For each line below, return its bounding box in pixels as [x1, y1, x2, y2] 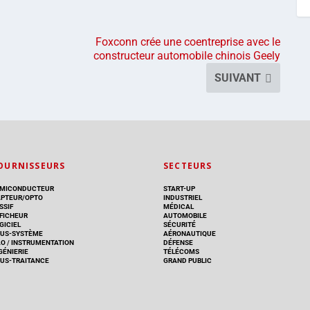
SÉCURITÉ [163, 220, 196, 228]
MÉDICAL [163, 202, 194, 210]
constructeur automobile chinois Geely [93, 48, 281, 62]
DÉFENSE [163, 238, 193, 246]
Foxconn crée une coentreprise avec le [95, 35, 281, 48]
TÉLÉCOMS [163, 247, 199, 255]
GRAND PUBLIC [163, 256, 212, 264]
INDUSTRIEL [163, 193, 202, 201]
